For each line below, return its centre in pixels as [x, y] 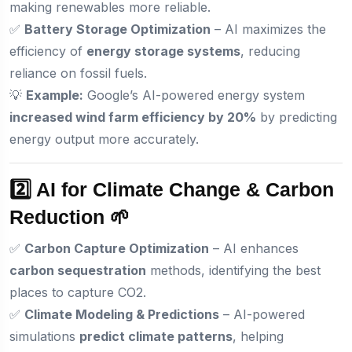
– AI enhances [254, 248]
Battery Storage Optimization [117, 29]
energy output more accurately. [104, 139]
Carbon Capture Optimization [117, 248]
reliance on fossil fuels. [78, 73]
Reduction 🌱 [70, 216]
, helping [258, 336]
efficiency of [48, 51]
